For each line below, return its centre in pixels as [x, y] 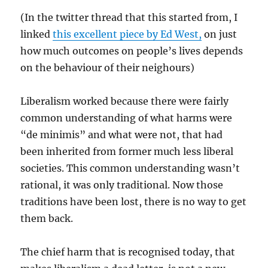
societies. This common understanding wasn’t [130, 168]
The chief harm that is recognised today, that [128, 252]
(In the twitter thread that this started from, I [129, 18]
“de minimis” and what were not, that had [122, 135]
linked [37, 34]
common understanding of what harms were [127, 118]
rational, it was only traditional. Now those [122, 185]
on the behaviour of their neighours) [108, 68]
